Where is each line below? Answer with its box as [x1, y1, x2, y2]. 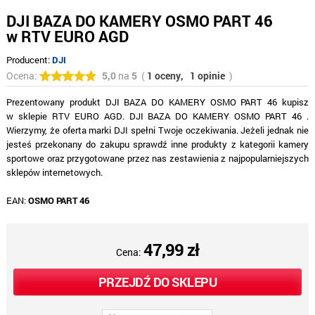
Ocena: [6, 69, 39, 83]
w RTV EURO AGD [6, 26, 129, 47]
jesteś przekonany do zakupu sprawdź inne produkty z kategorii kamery [6, 138, 309, 151]
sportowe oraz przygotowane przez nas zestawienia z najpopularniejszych [6, 152, 309, 165]
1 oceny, [146, 69, 184, 83]
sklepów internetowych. [6, 166, 103, 179]
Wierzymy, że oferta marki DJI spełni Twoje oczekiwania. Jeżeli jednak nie [6, 124, 309, 137]
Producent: [6, 53, 52, 67]
